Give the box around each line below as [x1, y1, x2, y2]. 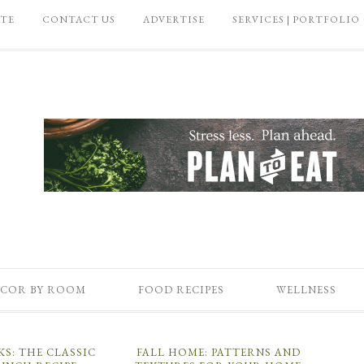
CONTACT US [42, 13, 115, 26]
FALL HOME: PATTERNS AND [136, 345, 301, 359]
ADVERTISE [143, 13, 205, 26]
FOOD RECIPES [137, 283, 224, 297]
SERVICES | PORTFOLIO [232, 13, 360, 26]
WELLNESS [275, 283, 336, 297]
